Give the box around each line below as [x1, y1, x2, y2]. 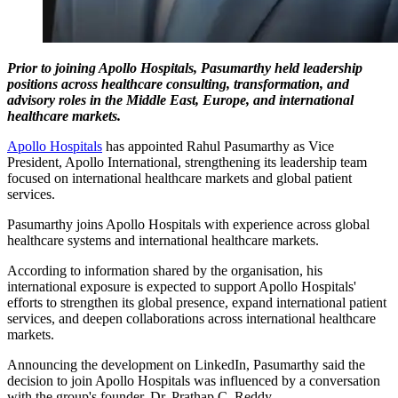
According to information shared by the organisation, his [7, 262, 322, 278]
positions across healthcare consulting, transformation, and [7, 76, 349, 92]
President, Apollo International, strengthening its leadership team [7, 154, 367, 170]
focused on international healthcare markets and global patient [7, 170, 352, 186]
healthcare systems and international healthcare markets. [7, 232, 319, 248]
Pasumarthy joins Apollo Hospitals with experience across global [7, 216, 370, 232]
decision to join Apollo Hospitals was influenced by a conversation [7, 372, 380, 388]
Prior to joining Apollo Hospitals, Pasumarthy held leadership [7, 60, 362, 76]
